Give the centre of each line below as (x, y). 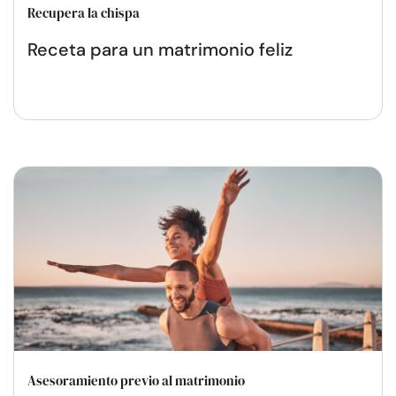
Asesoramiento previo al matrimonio (136, 380)
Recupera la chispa (84, 12)
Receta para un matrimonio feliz (160, 49)
